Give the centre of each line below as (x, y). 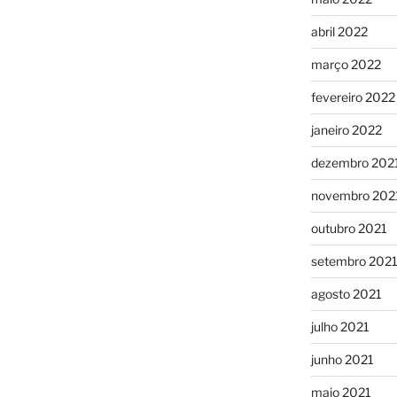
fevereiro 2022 (353, 97)
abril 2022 (339, 31)
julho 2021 (340, 326)
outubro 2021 (349, 228)
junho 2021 (342, 359)
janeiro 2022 (346, 129)
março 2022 (346, 64)
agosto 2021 (346, 293)
